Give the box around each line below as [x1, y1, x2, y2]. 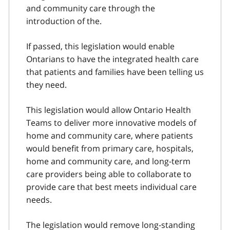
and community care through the [26, 2, 155, 14]
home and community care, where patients [26, 129, 193, 141]
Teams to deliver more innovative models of [26, 117, 196, 128]
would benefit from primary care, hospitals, [26, 142, 194, 154]
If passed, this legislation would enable [26, 40, 175, 52]
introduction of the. [26, 15, 102, 27]
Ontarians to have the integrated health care [26, 53, 199, 65]
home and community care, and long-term [26, 155, 190, 167]
